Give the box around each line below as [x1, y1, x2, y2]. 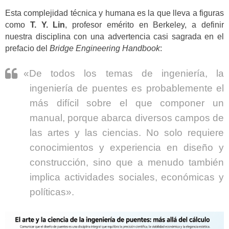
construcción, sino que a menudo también [30, 156, 224, 168]
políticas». [30, 186, 74, 197]
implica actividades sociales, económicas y [30, 171, 224, 182]
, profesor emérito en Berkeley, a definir [65, 20, 224, 29]
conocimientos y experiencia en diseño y [30, 142, 224, 153]
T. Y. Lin [30, 20, 65, 29]
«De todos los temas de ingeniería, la [24, 67, 224, 79]
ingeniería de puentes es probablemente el [30, 82, 224, 94]
